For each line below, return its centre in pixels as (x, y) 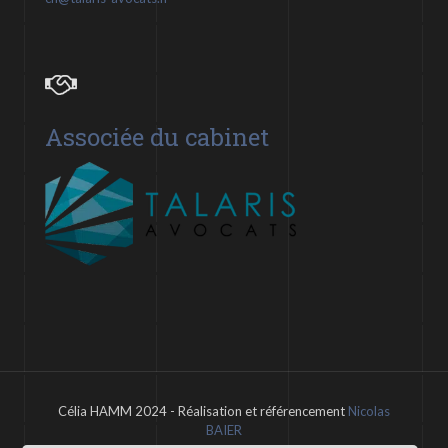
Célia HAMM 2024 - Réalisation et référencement (203, 410)
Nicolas (369, 410)
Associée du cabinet (157, 137)
